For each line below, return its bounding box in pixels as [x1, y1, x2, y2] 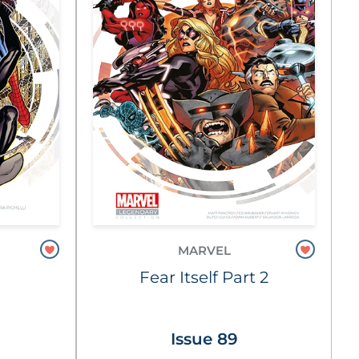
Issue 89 [170, 329, 238, 349]
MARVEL [177, 243, 231, 258]
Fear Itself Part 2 [139, 268, 268, 287]
